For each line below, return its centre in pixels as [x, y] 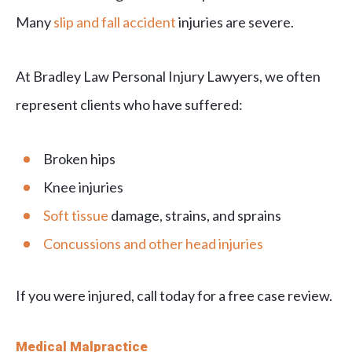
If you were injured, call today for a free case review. [174, 296]
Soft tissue [76, 216]
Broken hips [79, 159]
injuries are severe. [235, 22]
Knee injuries [83, 187]
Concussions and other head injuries [153, 244]
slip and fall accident [115, 22]
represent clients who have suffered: [129, 105]
